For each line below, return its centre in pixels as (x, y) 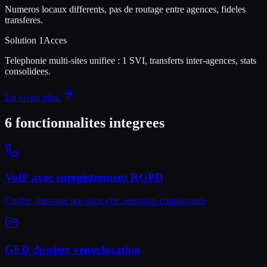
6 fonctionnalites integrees (85, 123)
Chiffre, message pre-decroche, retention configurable (105, 200)
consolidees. (28, 72)
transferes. (24, 20)
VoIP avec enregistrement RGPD (84, 177)
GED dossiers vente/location (73, 250)
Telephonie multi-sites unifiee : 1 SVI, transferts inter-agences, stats (131, 61)
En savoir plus (33, 98)
